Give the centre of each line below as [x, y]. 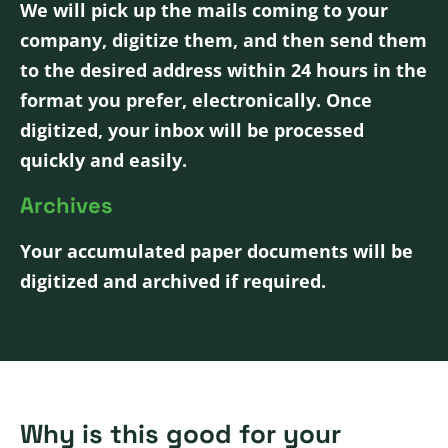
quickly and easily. [103, 160]
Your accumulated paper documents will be [216, 251]
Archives [66, 205]
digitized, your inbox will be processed [192, 130]
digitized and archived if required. [173, 281]
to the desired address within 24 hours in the [223, 70]
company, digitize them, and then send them [223, 40]
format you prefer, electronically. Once [196, 100]
